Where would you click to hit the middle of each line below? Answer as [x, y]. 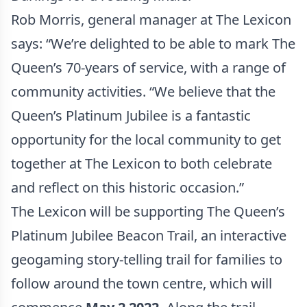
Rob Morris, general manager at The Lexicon [151, 20]
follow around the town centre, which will [142, 283]
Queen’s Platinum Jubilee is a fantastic [131, 115]
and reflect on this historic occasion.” [127, 187]
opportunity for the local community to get [146, 139]
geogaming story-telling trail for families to [147, 259]
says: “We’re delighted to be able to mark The [153, 44]
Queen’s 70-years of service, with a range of [148, 67]
